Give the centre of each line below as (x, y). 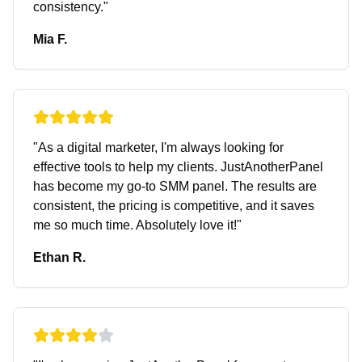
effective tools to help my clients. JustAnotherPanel (178, 167)
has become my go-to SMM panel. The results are (175, 186)
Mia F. (50, 39)
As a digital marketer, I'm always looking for (161, 147)
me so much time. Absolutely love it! (135, 225)
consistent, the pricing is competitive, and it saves (174, 206)
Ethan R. (59, 257)
